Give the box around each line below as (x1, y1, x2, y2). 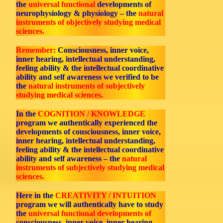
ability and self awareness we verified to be (16, 73, 159, 81)
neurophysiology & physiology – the (16, 9, 138, 17)
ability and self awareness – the (16, 154, 122, 163)
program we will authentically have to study (16, 200, 163, 209)
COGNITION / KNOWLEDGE (38, 110, 145, 118)
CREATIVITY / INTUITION (55, 191, 156, 200)
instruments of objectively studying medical (16, 18, 161, 26)
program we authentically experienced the (16, 118, 157, 127)
